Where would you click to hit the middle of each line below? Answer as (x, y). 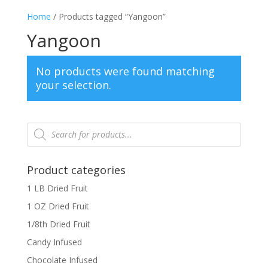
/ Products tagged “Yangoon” (108, 16)
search (39, 134)
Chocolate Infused (62, 260)
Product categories (76, 170)
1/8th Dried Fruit (58, 224)
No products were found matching (125, 71)
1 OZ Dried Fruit (58, 206)
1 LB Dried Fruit (57, 188)
